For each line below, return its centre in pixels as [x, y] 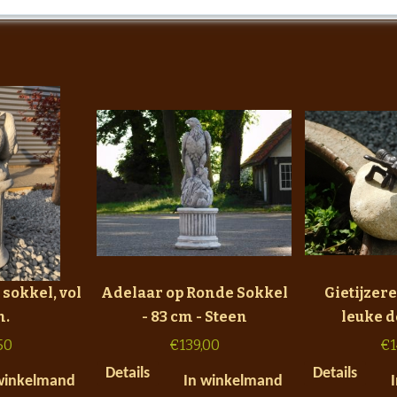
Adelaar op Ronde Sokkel [194, 292]
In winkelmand [233, 381]
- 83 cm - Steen [194, 316]
